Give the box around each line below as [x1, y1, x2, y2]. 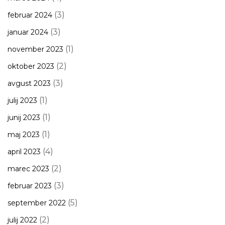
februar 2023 [8, 181, 52, 190]
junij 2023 [8, 113, 40, 122]
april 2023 [8, 147, 41, 156]
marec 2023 [8, 164, 49, 173]
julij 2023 [8, 96, 37, 105]
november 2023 [8, 45, 63, 54]
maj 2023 [8, 130, 40, 139]
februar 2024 [8, 11, 52, 20]
